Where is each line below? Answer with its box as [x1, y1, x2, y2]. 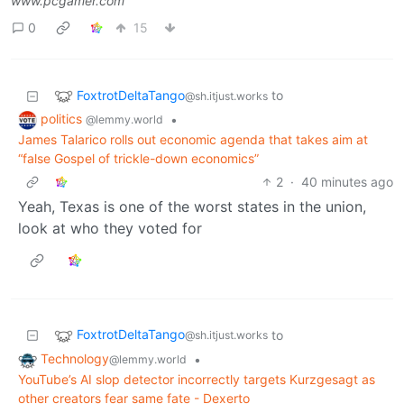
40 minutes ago [301, 174, 393, 190]
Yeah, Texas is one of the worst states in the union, [18, 197, 366, 216]
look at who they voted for [18, 219, 202, 238]
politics [41, 111, 86, 127]
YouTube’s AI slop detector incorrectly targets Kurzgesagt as [18, 371, 375, 387]
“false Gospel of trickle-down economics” [18, 151, 259, 167]
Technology [41, 351, 109, 367]
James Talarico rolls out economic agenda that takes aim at [18, 132, 368, 148]
